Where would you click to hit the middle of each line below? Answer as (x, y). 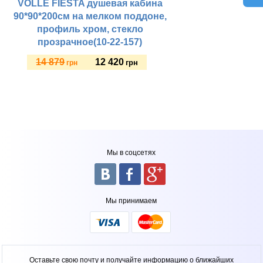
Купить (75, 93)
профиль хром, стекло (90, 29)
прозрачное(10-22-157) (90, 42)
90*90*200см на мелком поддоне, (90, 16)
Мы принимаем (131, 201)
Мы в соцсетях (131, 153)
